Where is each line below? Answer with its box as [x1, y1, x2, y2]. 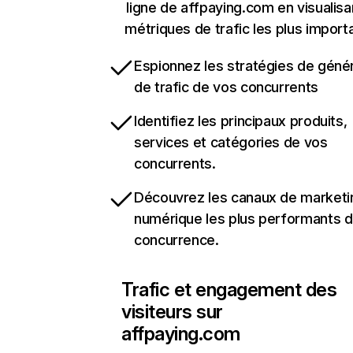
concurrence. [134, 232, 219, 248]
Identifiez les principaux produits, [134, 113, 347, 129]
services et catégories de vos [134, 134, 328, 150]
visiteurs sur [121, 300, 223, 323]
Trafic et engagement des [121, 278, 337, 301]
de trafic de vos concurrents [134, 79, 318, 95]
